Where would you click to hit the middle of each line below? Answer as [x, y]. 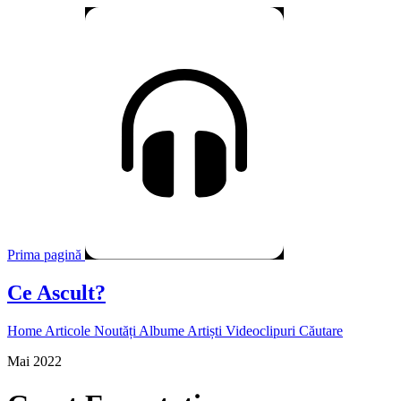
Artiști [206, 330]
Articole [69, 330]
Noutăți [116, 330]
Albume [163, 330]
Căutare [321, 330]
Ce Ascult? [56, 292]
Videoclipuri [262, 330]
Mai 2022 [34, 361]
